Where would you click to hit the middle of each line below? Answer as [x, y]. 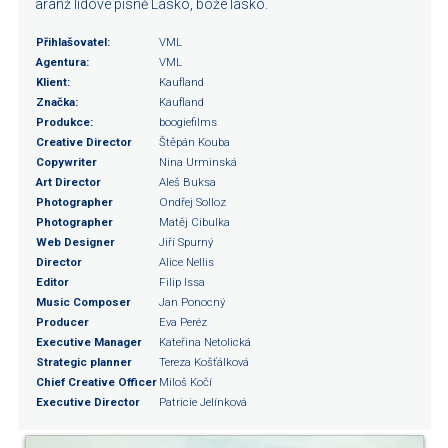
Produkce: [64, 122]
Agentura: [62, 62]
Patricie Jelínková [203, 402]
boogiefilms [188, 122]
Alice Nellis [186, 262]
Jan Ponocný [192, 302]
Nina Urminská [198, 162]
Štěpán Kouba [194, 142]
